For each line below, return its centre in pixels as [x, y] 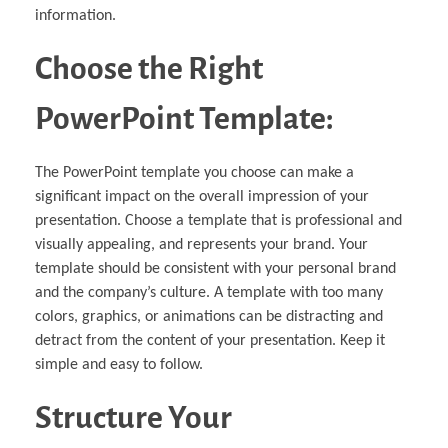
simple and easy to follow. [119, 364]
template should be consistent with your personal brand [215, 268]
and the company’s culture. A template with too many [209, 292]
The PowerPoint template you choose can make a [194, 172]
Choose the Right [149, 68]
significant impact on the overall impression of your [202, 196]
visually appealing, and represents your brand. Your [201, 244]
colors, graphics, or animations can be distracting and [209, 316]
